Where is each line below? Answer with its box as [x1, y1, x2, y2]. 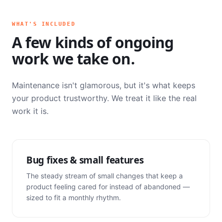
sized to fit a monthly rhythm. [26, 193, 121, 202]
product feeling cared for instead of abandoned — [26, 182, 190, 191]
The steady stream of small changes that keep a [26, 171, 183, 180]
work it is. [12, 106, 49, 116]
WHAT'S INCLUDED [12, 21, 76, 27]
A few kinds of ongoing [12, 32, 174, 53]
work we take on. [12, 49, 135, 69]
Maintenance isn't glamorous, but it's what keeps [12, 80, 195, 90]
